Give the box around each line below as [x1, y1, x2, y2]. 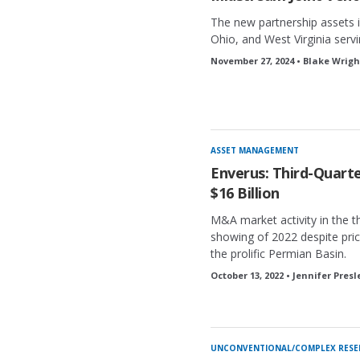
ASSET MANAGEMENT [211, 145, 299, 156]
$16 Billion [211, 183, 280, 202]
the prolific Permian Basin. [211, 246, 346, 261]
